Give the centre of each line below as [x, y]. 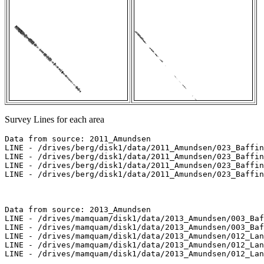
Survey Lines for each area [55, 120]
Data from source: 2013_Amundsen [78, 210]
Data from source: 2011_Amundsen [78, 139]
